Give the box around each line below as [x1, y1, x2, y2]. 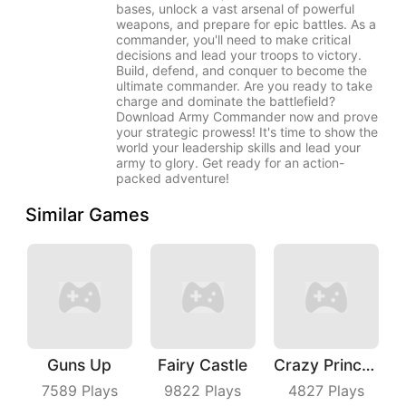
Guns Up [47, 354, 112, 374]
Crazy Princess [361, 354, 374, 374]
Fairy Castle [158, 354, 248, 374]
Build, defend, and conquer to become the [116, 62, 367, 78]
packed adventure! [116, 169, 229, 186]
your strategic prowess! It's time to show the [116, 123, 378, 140]
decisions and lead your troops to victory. [116, 46, 362, 63]
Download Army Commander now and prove [116, 108, 378, 124]
